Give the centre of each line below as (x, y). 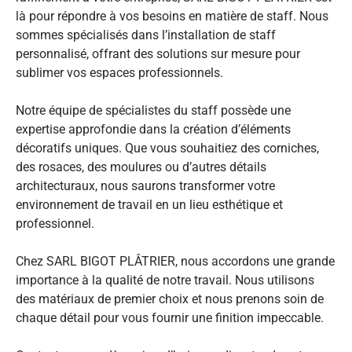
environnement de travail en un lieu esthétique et (149, 204)
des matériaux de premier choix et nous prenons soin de (170, 299)
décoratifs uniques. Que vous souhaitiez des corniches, (167, 148)
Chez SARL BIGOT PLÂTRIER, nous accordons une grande (175, 261)
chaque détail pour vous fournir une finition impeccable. (170, 317)
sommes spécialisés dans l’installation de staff (146, 35)
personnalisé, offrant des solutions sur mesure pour (158, 53)
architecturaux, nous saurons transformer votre (145, 185)
